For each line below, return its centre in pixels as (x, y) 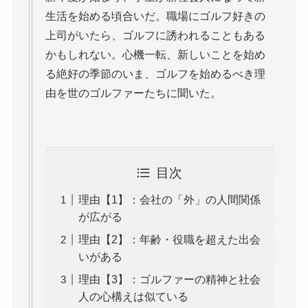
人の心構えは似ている (133, 296)
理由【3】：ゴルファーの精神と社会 (169, 279)
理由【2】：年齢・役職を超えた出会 (169, 239)
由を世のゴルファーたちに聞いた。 (133, 93)
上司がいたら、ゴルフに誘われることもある (155, 35)
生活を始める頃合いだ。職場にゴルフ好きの (155, 16)
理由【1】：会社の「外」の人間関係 (169, 199)
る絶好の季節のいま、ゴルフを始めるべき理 (155, 74)
